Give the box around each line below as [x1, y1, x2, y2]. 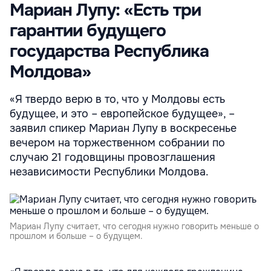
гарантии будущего [10, 20, 166, 42]
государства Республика [10, 41, 209, 63]
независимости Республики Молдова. [10, 165, 209, 179]
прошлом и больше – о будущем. [10, 230, 143, 242]
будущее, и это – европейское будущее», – [10, 107, 235, 121]
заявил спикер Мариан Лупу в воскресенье [10, 122, 237, 135]
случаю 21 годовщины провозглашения [10, 151, 215, 165]
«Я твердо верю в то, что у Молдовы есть [10, 93, 225, 106]
